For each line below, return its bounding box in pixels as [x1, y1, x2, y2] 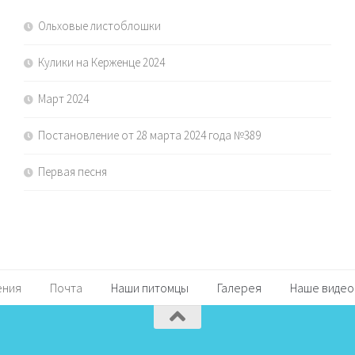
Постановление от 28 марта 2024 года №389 [37, 128, 261, 143]
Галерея [217, 280, 261, 296]
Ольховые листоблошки [37, 18, 161, 34]
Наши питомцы [111, 280, 189, 296]
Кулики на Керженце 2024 [37, 55, 165, 71]
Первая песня [37, 164, 107, 180]
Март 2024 [37, 91, 89, 107]
